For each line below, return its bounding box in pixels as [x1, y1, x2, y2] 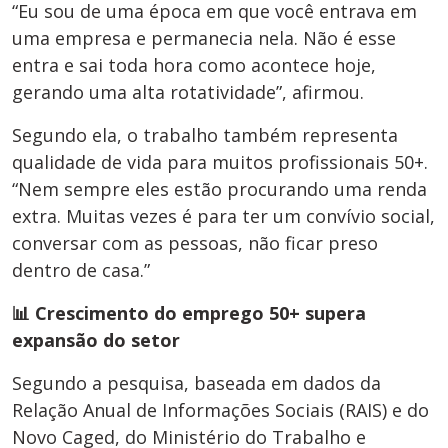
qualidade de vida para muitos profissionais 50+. [12, 150, 428, 175]
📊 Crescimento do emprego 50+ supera [12, 301, 366, 326]
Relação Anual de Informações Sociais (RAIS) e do [12, 398, 429, 423]
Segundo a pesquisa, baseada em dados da [12, 371, 381, 396]
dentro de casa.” [12, 258, 150, 283]
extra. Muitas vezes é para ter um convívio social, [12, 204, 435, 229]
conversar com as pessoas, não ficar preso [12, 231, 378, 256]
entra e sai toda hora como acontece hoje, [12, 53, 376, 78]
